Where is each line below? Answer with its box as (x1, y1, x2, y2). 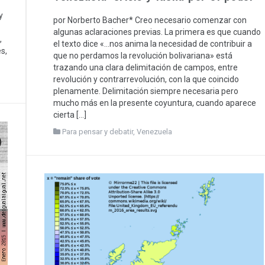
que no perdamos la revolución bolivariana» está (53, 50, 232, 60)
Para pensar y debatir (62, 127, 133, 136)
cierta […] (53, 109, 86, 119)
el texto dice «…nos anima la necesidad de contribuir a (53, 38, 252, 49)
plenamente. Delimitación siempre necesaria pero (53, 86, 238, 96)
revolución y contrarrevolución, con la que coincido (53, 74, 239, 84)
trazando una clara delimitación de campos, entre (53, 62, 238, 72)
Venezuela (137, 127, 172, 136)
